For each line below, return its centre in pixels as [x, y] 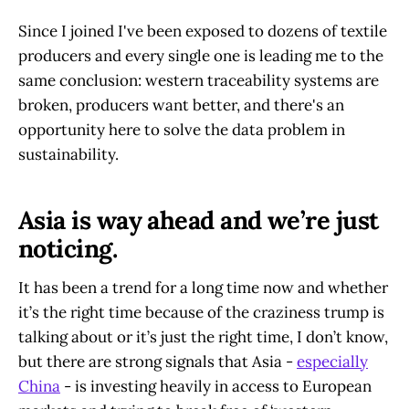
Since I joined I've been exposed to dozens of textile [203, 31]
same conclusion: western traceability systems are [199, 80]
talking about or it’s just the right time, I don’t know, [203, 337]
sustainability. [68, 154]
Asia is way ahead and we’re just [199, 220]
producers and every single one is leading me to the [201, 55]
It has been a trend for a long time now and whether [203, 288]
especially [332, 362]
